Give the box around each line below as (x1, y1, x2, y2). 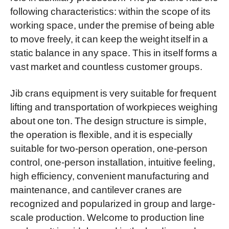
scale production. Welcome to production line (10, 210, 204, 223)
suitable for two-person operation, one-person (10, 141, 208, 154)
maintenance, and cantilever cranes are (10, 182, 182, 195)
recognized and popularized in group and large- (10, 196, 215, 209)
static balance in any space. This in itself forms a (10, 45, 217, 58)
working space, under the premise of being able (10, 18, 215, 31)
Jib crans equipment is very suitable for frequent (10, 86, 216, 99)
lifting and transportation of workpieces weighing (10, 100, 218, 112)
